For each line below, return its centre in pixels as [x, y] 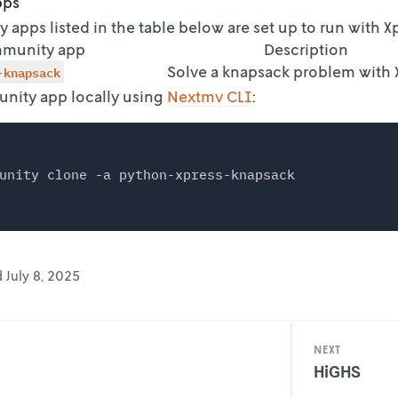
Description [306, 49]
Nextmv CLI [210, 96]
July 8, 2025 [43, 275]
